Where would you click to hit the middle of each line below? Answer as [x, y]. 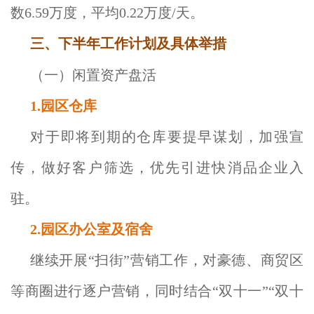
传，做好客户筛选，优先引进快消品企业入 [157, 168]
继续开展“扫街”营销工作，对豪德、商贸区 [167, 260]
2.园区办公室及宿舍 [91, 229]
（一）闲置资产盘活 [93, 75]
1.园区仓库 [63, 106]
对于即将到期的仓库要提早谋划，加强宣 [167, 137]
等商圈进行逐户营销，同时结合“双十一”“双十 [157, 291]
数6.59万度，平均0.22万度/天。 [107, 13]
